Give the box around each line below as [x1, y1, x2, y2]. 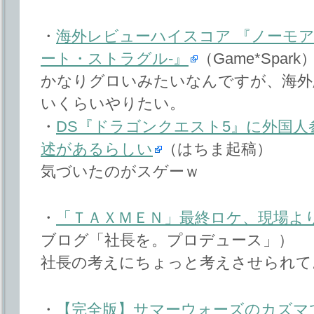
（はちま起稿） [162, 140, 272, 158]
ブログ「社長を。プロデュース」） [41, 231, 294, 250]
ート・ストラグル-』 [41, 49, 189, 67]
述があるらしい [41, 140, 153, 158]
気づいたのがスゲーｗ [41, 163, 200, 181]
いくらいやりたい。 [41, 94, 185, 112]
